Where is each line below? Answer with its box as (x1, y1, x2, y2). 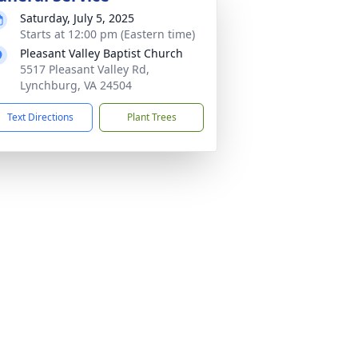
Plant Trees (126, 110, 177, 124)
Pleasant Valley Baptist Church (20, 46, 183, 61)
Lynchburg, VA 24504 (20, 78, 132, 93)
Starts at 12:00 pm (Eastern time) (20, 26, 195, 42)
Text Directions (7, 110, 74, 124)
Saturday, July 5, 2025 (20, 10, 134, 26)
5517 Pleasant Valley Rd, (20, 62, 149, 77)
